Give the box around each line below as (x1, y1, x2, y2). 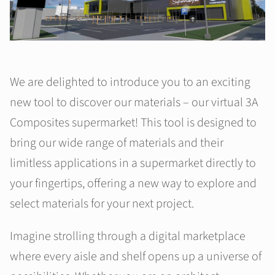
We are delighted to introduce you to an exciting (10, 74, 250, 91)
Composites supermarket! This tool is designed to (10, 114, 257, 132)
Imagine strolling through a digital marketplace (10, 228, 246, 246)
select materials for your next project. (10, 195, 194, 213)
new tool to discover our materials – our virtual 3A (10, 94, 258, 112)
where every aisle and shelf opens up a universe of (10, 248, 261, 266)
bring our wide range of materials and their (10, 134, 223, 152)
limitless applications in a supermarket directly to (10, 155, 256, 172)
